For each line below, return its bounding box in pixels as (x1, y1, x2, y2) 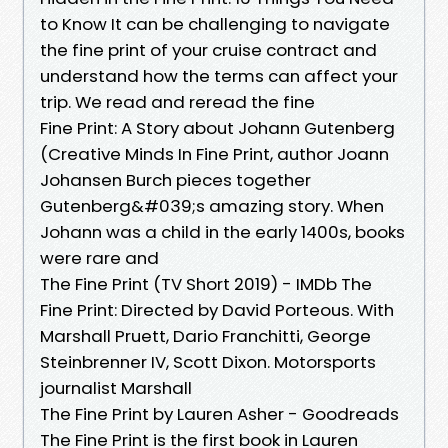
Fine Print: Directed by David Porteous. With (40, 297, 394, 322)
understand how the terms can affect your (40, 63, 398, 88)
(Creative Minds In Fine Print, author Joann (40, 141, 389, 166)
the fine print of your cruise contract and (40, 37, 377, 62)
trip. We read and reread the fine (40, 89, 319, 114)
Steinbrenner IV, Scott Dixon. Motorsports (40, 349, 376, 374)
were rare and (40, 245, 163, 270)
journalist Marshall (40, 375, 196, 400)
